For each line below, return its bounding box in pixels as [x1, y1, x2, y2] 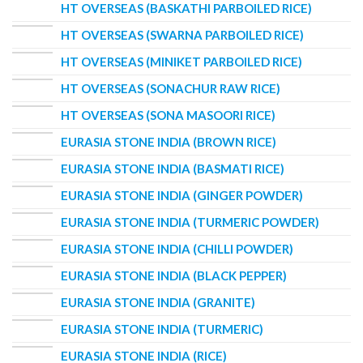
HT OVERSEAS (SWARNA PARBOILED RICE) [61, 27, 304, 42]
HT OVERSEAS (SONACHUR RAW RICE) [61, 80, 280, 96]
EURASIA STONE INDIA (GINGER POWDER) [61, 187, 303, 203]
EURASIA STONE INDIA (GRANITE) [61, 294, 255, 310]
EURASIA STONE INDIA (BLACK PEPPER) [61, 267, 287, 283]
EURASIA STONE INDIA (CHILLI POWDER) [61, 241, 293, 256]
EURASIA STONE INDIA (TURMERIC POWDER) [61, 214, 319, 229]
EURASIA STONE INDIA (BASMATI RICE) [61, 160, 284, 176]
